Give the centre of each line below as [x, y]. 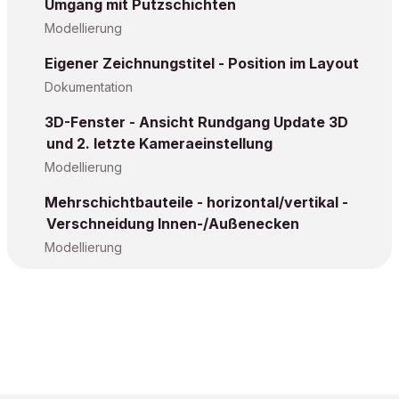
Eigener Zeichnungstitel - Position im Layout [202, 63]
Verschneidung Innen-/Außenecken [173, 224]
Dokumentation [89, 87]
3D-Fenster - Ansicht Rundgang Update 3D [196, 122]
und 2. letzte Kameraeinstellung [159, 143]
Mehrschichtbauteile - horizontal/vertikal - [196, 202]
